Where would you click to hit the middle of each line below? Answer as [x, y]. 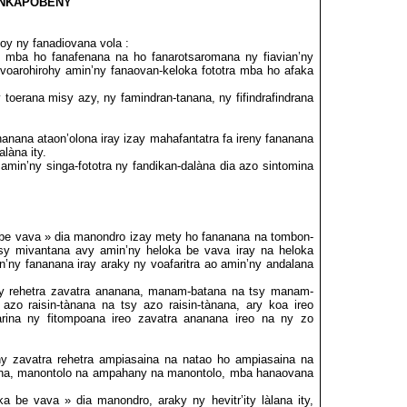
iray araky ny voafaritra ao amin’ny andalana [195, 264]
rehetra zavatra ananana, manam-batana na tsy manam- [161, 291]
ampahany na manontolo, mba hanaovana [203, 373]
